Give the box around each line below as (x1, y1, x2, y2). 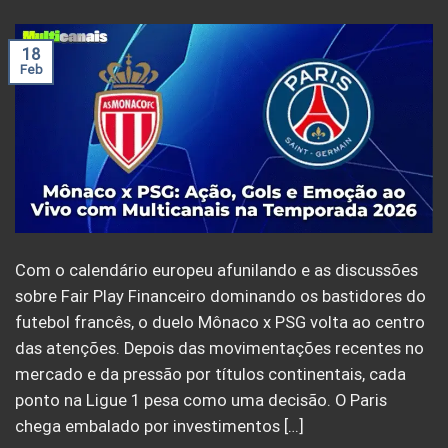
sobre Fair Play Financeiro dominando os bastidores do (15, 287, 426, 307)
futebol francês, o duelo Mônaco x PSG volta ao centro (15, 313, 425, 333)
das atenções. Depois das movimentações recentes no (15, 339, 424, 359)
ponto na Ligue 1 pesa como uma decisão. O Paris (15, 391, 387, 411)
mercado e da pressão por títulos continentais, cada (15, 365, 406, 385)
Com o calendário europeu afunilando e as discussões (15, 261, 418, 281)
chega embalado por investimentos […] (15, 417, 304, 437)
